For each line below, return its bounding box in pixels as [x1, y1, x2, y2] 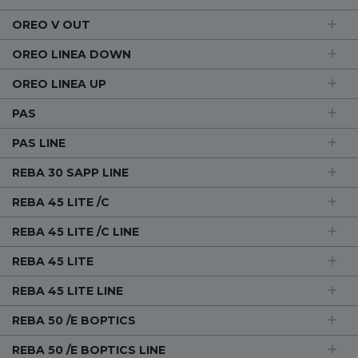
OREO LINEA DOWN [12, 47, 131, 62]
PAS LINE [12, 136, 66, 150]
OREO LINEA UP [12, 77, 106, 91]
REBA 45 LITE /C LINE [12, 225, 139, 239]
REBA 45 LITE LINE [12, 284, 123, 298]
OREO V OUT [12, 18, 90, 32]
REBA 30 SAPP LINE [12, 165, 129, 180]
